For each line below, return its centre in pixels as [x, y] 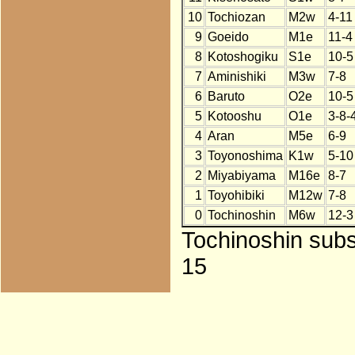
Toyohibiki [236, 196]
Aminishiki [237, 77]
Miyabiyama [241, 176]
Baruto [226, 97]
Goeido [228, 37]
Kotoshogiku [242, 57]
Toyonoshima [245, 156]
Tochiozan [236, 17]
